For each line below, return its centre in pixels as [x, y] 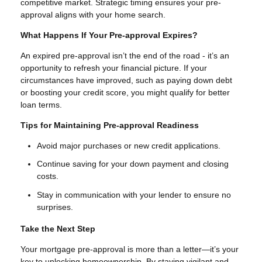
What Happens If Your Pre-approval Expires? [109, 35]
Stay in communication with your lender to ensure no [134, 194]
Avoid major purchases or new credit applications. [129, 145]
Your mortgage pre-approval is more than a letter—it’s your [130, 249]
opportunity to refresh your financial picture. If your [114, 68]
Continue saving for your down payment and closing [133, 164]
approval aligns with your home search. [93, 14]
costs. [48, 176]
